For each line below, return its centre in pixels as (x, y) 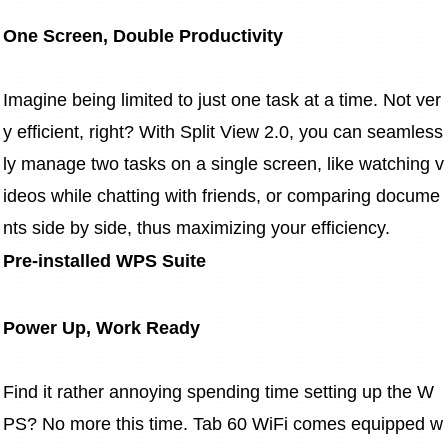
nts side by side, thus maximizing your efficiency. (196, 228)
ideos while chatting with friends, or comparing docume (221, 196)
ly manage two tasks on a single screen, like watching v (223, 164)
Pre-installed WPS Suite (104, 261)
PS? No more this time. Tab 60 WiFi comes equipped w (223, 423)
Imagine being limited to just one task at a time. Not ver (222, 100)
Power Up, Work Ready (101, 327)
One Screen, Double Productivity (143, 36)
